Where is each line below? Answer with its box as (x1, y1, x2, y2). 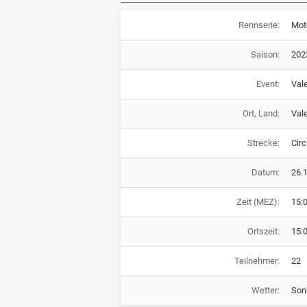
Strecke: (247, 137, 280, 148)
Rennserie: (238, 19, 280, 30)
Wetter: (251, 284, 280, 295)
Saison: (250, 49, 280, 60)
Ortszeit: (247, 225, 280, 236)
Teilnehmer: (234, 255, 280, 266)
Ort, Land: (242, 108, 280, 119)
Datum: (251, 167, 280, 177)
